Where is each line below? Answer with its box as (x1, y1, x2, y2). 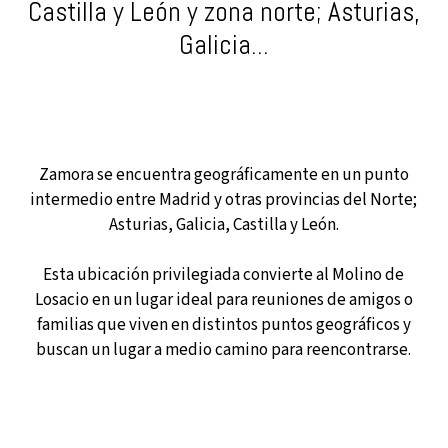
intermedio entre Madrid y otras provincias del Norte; (30, 187, 418, 212)
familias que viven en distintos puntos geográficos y (36, 313, 411, 338)
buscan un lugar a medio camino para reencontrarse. (36, 338, 412, 363)
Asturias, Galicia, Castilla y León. (108, 212, 339, 237)
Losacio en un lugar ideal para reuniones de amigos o (34, 288, 413, 313)
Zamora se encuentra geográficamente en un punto (38, 162, 409, 187)
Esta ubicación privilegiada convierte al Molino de (43, 263, 405, 288)
